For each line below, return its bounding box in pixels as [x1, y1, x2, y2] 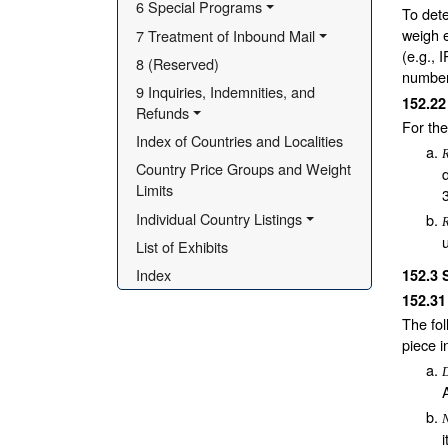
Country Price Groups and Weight [136, 158, 352, 180]
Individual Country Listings [136, 207, 303, 229]
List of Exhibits [136, 235, 229, 257]
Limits [136, 179, 174, 201]
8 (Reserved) [136, 52, 220, 74]
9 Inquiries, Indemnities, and [136, 81, 316, 102]
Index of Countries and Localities [136, 130, 344, 152]
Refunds [136, 102, 190, 123]
